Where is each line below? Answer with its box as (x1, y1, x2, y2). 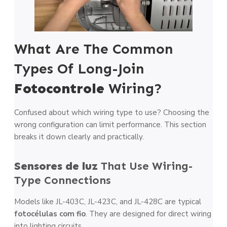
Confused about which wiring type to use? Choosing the (14, 107, 209, 118)
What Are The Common (14, 40, 173, 57)
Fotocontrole (14, 80, 108, 97)
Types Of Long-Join (14, 60, 144, 77)
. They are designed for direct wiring (86, 208, 211, 219)
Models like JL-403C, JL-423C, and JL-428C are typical (14, 196, 201, 207)
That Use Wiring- (98, 159, 193, 173)
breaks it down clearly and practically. (14, 131, 144, 142)
